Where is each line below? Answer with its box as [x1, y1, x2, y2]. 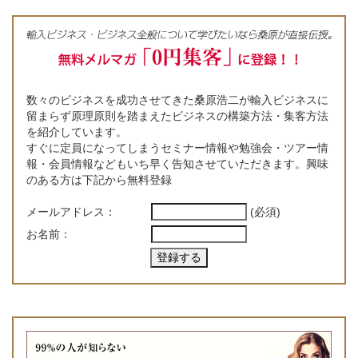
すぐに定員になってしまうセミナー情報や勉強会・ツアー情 [26, 141, 328, 155]
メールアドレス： [26, 205, 116, 219]
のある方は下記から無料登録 [26, 173, 172, 187]
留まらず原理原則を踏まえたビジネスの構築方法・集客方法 [26, 109, 328, 123]
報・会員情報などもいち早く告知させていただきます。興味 [26, 157, 328, 171]
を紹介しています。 [26, 125, 127, 139]
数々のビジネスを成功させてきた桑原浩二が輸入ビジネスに [26, 93, 328, 107]
